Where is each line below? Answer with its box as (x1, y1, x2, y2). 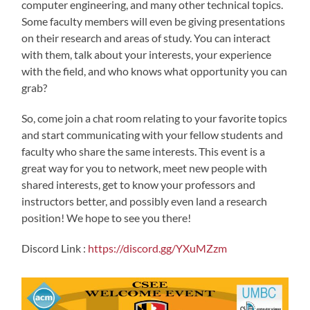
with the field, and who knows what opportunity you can (21, 64, 288, 78)
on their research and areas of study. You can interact (21, 31, 271, 45)
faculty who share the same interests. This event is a (21, 145, 266, 158)
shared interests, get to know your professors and (21, 178, 256, 192)
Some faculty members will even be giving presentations (21, 15, 286, 28)
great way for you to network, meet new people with (21, 161, 268, 175)
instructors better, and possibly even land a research (21, 194, 268, 208)
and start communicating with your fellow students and (21, 128, 284, 142)
